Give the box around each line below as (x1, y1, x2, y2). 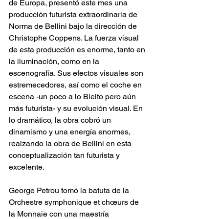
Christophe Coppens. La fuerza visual (9, 33, 141, 43)
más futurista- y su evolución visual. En (9, 103, 145, 113)
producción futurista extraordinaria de (9, 9, 139, 19)
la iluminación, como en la (9, 56, 101, 66)
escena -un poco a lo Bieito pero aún (9, 91, 138, 101)
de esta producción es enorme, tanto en (9, 44, 147, 54)
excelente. (9, 162, 46, 172)
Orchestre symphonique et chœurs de (9, 197, 141, 207)
